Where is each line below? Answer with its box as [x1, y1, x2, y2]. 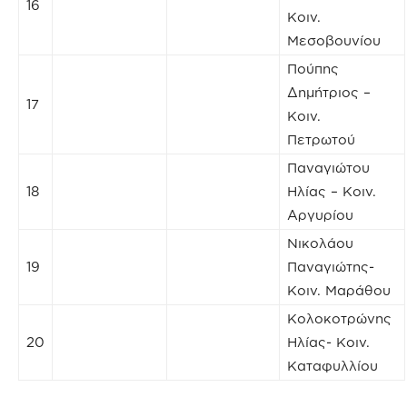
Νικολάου [287, 234, 353, 251]
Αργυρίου [287, 206, 353, 223]
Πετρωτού [287, 131, 355, 147]
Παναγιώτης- [287, 258, 374, 274]
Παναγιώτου [287, 159, 370, 175]
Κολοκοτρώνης [287, 310, 392, 326]
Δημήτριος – [287, 84, 371, 100]
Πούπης [287, 60, 339, 76]
